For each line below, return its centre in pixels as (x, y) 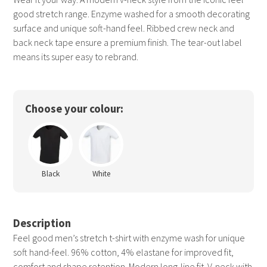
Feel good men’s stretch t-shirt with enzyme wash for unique (129, 238)
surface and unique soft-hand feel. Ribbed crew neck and (124, 28)
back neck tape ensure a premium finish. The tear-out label (128, 43)
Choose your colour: (74, 109)
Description (42, 223)
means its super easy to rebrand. (76, 57)
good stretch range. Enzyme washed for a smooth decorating (132, 14)
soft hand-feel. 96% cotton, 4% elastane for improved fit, (124, 252)
